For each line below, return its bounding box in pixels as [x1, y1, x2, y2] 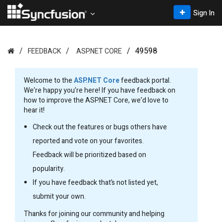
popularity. [33, 164, 65, 174]
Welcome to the [24, 75, 74, 86]
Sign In [193, 8, 215, 18]
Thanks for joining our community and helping [24, 209, 165, 219]
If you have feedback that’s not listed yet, [33, 177, 158, 188]
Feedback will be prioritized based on [33, 150, 146, 160]
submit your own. [33, 191, 86, 202]
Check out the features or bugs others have [33, 122, 167, 132]
